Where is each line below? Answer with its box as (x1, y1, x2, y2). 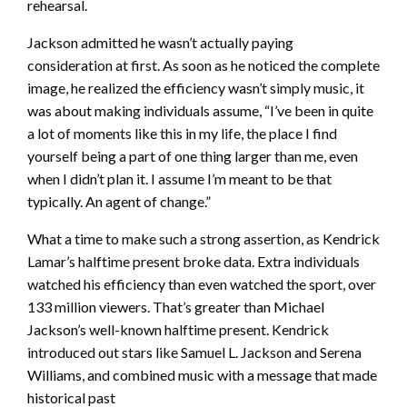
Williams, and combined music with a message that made (27, 366, 377, 384)
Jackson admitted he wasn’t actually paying (27, 34, 293, 52)
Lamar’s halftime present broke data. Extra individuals (27, 253, 360, 271)
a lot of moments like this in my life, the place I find (27, 124, 337, 143)
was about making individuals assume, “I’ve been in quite (27, 102, 373, 120)
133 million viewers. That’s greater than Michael (27, 298, 324, 316)
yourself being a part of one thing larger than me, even (27, 147, 358, 165)
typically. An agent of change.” (27, 193, 211, 211)
